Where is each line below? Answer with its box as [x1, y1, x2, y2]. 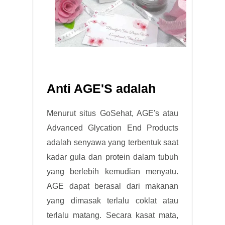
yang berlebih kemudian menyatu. [47, 167, 178, 176]
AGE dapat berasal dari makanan [47, 181, 178, 190]
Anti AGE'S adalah [47, 81, 159, 95]
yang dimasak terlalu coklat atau [47, 196, 178, 205]
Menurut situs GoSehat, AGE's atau [47, 108, 178, 118]
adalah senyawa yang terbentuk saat [47, 138, 178, 147]
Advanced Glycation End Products [47, 123, 178, 132]
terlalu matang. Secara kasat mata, [47, 210, 178, 219]
